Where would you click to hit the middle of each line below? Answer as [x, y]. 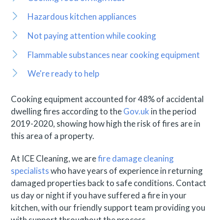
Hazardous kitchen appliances [82, 17]
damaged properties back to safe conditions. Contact [109, 183]
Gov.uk [137, 111]
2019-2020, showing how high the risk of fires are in [106, 124]
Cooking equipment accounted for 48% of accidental [108, 99]
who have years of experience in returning [126, 170]
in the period [173, 111]
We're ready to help [64, 74]
